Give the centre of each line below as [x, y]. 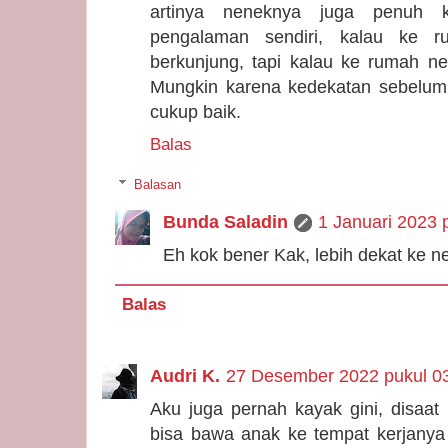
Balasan [157, 185]
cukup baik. [195, 111]
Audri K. [185, 375]
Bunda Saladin [225, 222]
